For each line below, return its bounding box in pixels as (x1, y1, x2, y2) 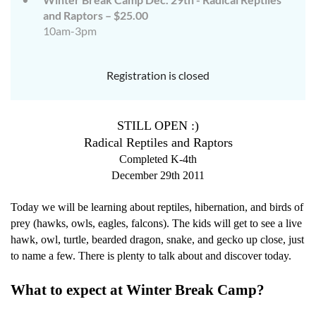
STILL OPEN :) (117, 119, 199, 133)
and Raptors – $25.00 (43, 8, 148, 22)
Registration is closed (107, 68, 209, 82)
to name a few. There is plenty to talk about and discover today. (11, 250, 291, 262)
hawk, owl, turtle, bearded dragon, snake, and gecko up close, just (11, 233, 304, 245)
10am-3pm (43, 24, 97, 37)
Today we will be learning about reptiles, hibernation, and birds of (11, 201, 303, 213)
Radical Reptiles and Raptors (83, 135, 233, 150)
